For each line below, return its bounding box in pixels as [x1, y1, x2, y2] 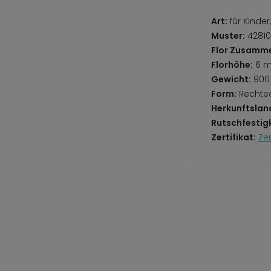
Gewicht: [211, 73, 251, 85]
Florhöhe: [211, 59, 253, 71]
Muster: [211, 30, 245, 42]
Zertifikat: [211, 131, 256, 143]
